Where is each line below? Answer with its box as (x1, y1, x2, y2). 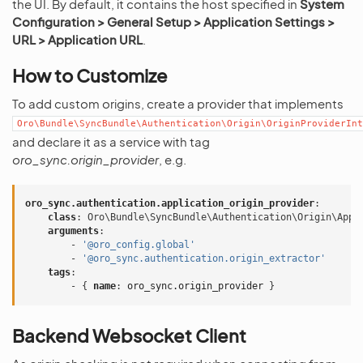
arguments (48, 225, 99, 237)
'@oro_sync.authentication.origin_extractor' (82, 253, 326, 264)
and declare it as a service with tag (12, 134, 210, 149)
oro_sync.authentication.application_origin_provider (25, 198, 314, 209)
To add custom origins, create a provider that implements (12, 96, 344, 111)
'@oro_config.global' (82, 239, 195, 250)
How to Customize (12, 64, 168, 87)
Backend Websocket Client (12, 324, 246, 347)
